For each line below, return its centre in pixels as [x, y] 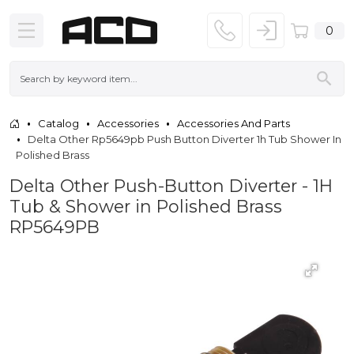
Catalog [58, 123]
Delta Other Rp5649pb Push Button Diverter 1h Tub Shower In [185, 139]
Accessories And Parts [233, 123]
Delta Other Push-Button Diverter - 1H [171, 185]
